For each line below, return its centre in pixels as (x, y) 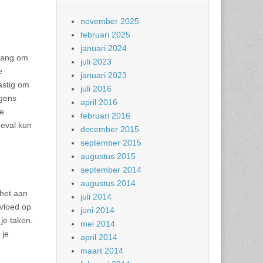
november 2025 (110, 21)
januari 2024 (104, 48)
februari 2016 (105, 116)
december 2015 (110, 129)
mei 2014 (98, 224)
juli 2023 (96, 62)
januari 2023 (104, 75)
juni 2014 (97, 210)
